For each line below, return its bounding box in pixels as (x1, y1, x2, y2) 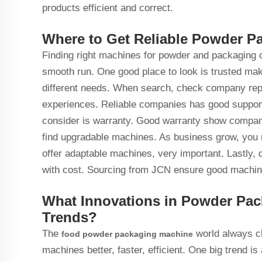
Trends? (42, 209, 101, 225)
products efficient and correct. (42, 2, 176, 13)
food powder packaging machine (61, 229, 193, 239)
